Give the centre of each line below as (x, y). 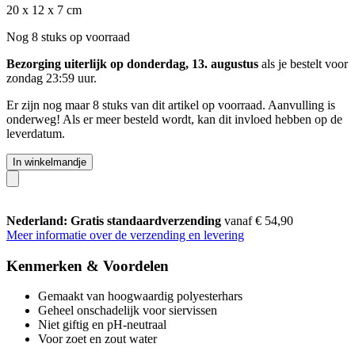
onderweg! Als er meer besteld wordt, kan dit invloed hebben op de (174, 119)
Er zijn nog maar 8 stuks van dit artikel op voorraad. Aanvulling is (171, 105)
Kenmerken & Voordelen (88, 265)
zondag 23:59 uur (50, 78)
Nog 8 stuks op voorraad (68, 36)
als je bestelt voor (303, 63)
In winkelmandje (50, 162)
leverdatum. (36, 133)
